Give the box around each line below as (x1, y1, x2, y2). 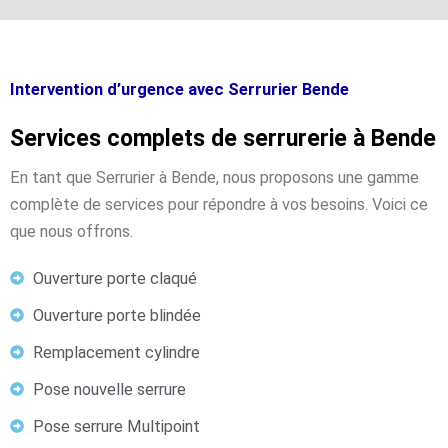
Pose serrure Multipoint (32, 416, 200, 436)
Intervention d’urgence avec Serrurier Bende (10, 79, 349, 99)
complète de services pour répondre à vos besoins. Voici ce (10, 194, 428, 214)
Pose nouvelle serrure (32, 379, 186, 399)
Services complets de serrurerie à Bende (10, 124, 436, 152)
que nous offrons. (10, 221, 133, 241)
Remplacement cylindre (32, 342, 200, 362)
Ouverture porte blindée (32, 305, 201, 325)
